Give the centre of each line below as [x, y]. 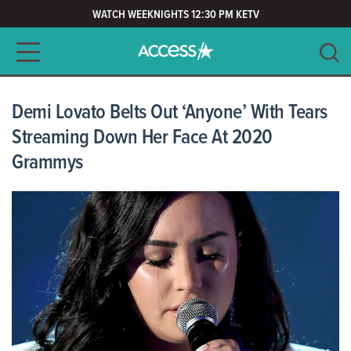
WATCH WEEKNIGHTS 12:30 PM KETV [175, 15]
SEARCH [290, 53]
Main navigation [64, 48]
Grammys [47, 163]
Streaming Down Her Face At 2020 [142, 138]
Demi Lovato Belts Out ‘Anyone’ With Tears [170, 113]
